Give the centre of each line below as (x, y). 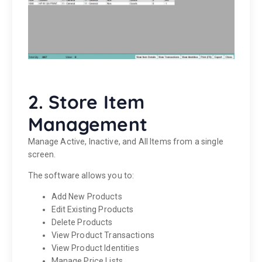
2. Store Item (86, 101)
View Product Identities (95, 248)
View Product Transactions (103, 235)
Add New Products (87, 196)
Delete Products (82, 222)
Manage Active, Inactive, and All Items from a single (125, 141)
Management (87, 124)
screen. (42, 154)
